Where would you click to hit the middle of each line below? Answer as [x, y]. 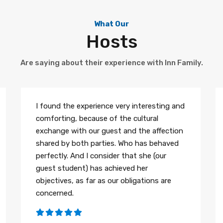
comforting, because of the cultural [97, 119]
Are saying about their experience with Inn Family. [111, 63]
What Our [111, 24]
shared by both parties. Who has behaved [108, 144]
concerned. [55, 193]
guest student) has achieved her [92, 168]
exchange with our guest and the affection [110, 131]
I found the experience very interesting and [111, 106]
